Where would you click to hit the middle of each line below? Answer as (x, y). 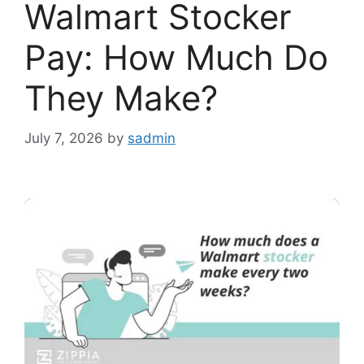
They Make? (121, 98)
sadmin (152, 138)
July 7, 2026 (64, 138)
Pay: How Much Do (176, 58)
